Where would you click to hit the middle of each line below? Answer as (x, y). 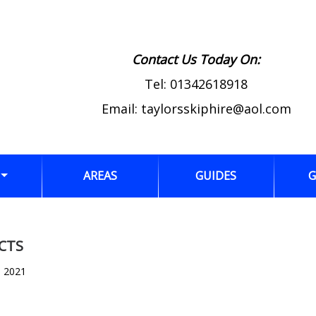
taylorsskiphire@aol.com (216, 109)
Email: (121, 109)
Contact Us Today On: (196, 59)
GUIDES (216, 176)
